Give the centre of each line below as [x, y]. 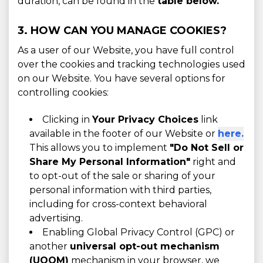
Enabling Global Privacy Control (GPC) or [139, 232]
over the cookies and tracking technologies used [131, 64]
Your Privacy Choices [145, 119]
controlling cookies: [63, 92]
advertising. [56, 218]
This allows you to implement [100, 148]
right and [213, 162]
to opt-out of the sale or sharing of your [122, 176]
